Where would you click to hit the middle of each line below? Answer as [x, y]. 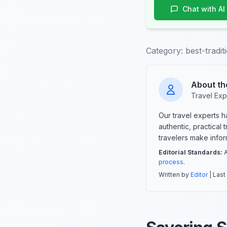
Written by [175, 175]
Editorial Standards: [191, 153]
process [171, 162]
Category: [164, 51]
